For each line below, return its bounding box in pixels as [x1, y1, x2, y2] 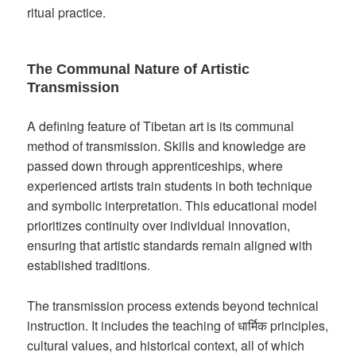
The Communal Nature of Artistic [27, 61, 250, 78]
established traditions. [27, 256, 151, 275]
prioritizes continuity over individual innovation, [27, 216, 291, 235]
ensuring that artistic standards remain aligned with [27, 236, 313, 255]
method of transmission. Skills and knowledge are [27, 137, 307, 156]
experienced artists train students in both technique [27, 176, 313, 195]
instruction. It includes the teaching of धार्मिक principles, [27, 315, 329, 335]
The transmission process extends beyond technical [27, 296, 319, 315]
